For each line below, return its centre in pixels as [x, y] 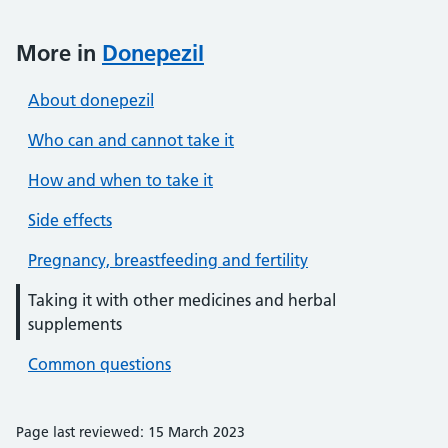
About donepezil [91, 100]
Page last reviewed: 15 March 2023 [130, 432]
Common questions [99, 364]
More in [59, 53]
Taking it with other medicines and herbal [182, 300]
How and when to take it [120, 180]
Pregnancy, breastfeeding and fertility [168, 260]
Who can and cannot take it [131, 140]
